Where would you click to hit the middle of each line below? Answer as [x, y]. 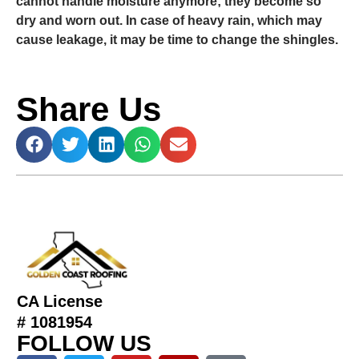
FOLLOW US [84, 343]
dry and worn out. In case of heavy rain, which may [169, 20]
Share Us [89, 109]
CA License [60, 301]
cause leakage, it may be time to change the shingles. [177, 39]
